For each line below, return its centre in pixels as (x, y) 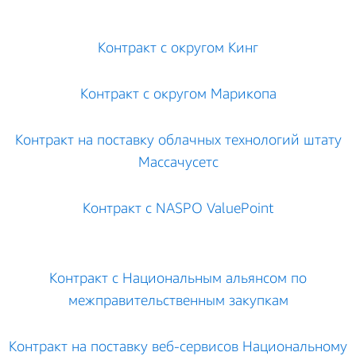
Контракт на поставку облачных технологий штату (178, 139)
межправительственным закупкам (178, 300)
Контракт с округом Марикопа (178, 93)
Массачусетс (178, 161)
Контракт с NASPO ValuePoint (178, 207)
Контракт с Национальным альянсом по (178, 277)
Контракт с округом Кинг (178, 47)
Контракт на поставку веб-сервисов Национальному (178, 346)
